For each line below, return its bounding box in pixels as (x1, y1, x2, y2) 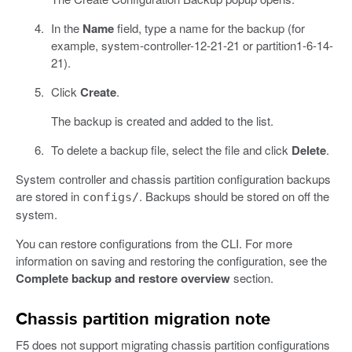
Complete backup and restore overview (16, 269, 230, 288)
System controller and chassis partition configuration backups (16, 170, 331, 188)
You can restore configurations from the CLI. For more (16, 235, 292, 252)
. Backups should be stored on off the (139, 188, 329, 205)
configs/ (82, 190, 139, 205)
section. (230, 269, 273, 287)
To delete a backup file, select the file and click (50, 141, 291, 159)
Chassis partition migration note (16, 310, 270, 328)
